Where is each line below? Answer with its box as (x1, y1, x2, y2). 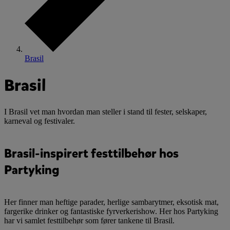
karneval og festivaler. (4, 117, 75, 126)
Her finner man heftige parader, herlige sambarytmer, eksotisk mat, (4, 197, 219, 206)
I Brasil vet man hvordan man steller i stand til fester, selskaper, (4, 107, 207, 117)
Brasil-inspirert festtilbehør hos (4, 145, 179, 162)
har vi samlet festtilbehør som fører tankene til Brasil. (4, 216, 175, 225)
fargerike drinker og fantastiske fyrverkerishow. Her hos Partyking (4, 206, 218, 216)
